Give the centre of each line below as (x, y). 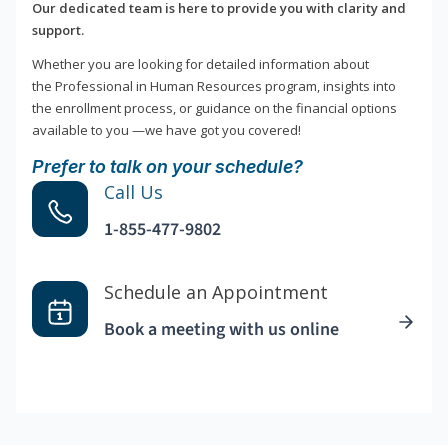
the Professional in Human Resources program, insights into (214, 86)
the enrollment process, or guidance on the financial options (214, 108)
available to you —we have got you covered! (166, 130)
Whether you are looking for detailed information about (200, 64)
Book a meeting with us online (221, 330)
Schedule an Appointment (216, 292)
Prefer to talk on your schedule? (167, 167)
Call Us (133, 192)
